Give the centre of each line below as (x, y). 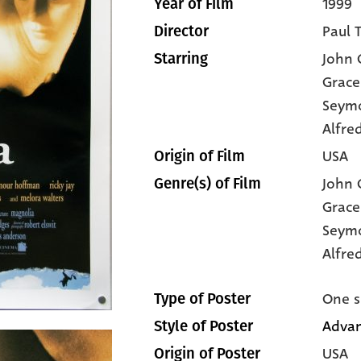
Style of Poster (203, 326)
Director (181, 31)
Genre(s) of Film (207, 184)
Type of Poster (202, 299)
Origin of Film (199, 156)
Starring (181, 59)
